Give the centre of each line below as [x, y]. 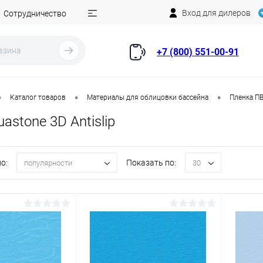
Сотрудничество [35, 13]
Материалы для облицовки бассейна [148, 98]
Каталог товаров [38, 98]
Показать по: [151, 163]
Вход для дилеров [216, 13]
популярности [48, 163]
